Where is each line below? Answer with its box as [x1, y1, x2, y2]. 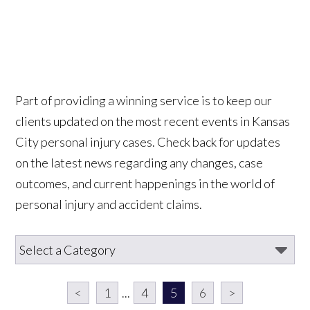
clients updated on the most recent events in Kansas [15, 113, 291, 129]
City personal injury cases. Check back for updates [15, 134, 281, 149]
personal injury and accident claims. [15, 196, 203, 212]
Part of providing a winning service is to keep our [15, 92, 273, 108]
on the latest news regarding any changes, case [15, 154, 264, 170]
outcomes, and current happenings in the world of [15, 175, 275, 191]
